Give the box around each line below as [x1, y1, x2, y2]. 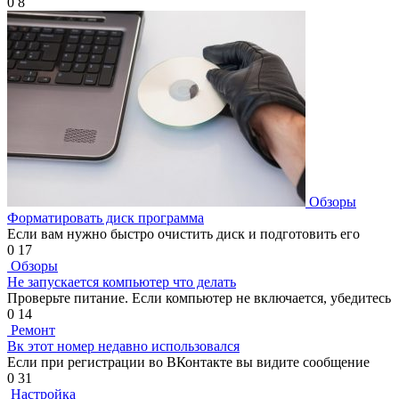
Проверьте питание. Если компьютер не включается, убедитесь [7, 290, 391, 306]
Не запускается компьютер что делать [7, 274, 236, 290]
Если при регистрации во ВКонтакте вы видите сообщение [7, 354, 370, 370]
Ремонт [11, 322, 55, 338]
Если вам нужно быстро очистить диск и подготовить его [7, 226, 360, 242]
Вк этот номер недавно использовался [7, 338, 240, 354]
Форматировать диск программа [7, 210, 204, 226]
